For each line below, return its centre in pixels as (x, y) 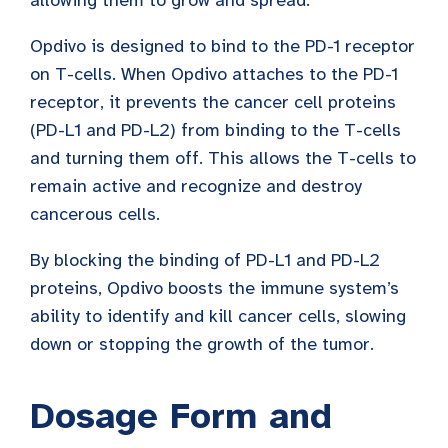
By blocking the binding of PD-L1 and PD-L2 (205, 259)
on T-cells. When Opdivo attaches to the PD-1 (214, 73)
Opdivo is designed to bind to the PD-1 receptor (222, 45)
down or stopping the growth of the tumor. (202, 343)
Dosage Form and (181, 415)
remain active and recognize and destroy (196, 185)
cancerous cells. (95, 213)
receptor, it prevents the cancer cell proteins (213, 101)
